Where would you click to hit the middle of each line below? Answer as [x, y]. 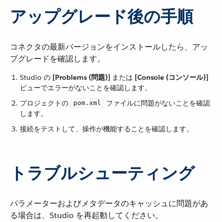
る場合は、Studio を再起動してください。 [86, 215]
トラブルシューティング [102, 173]
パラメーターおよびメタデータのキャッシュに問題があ [109, 203]
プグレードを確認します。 [57, 59]
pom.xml [87, 103]
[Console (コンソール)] [171, 77]
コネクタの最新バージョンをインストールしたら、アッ [109, 47]
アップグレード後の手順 [102, 17]
